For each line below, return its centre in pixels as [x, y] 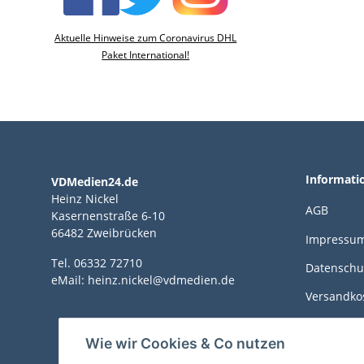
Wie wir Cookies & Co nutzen [185, 344]
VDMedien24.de [95, 182]
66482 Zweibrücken [104, 233]
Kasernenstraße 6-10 [108, 216]
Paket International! [146, 55]
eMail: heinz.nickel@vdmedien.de [143, 280]
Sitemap [327, 354]
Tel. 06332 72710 [97, 263]
